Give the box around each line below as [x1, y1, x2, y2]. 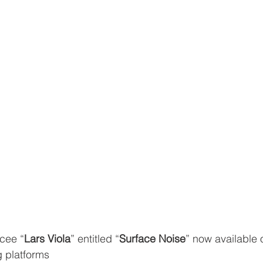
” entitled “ [70, 232, 119, 245]
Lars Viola [24, 232, 70, 245]
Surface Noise [119, 232, 186, 245]
